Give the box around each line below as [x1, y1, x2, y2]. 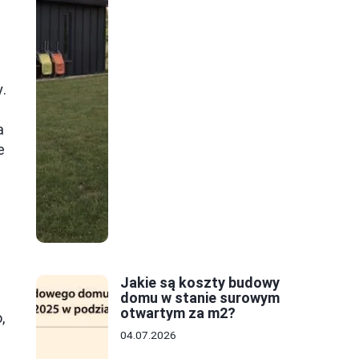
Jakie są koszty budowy [120, 273, 280, 291]
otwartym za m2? [120, 304, 236, 321]
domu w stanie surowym [120, 288, 280, 306]
